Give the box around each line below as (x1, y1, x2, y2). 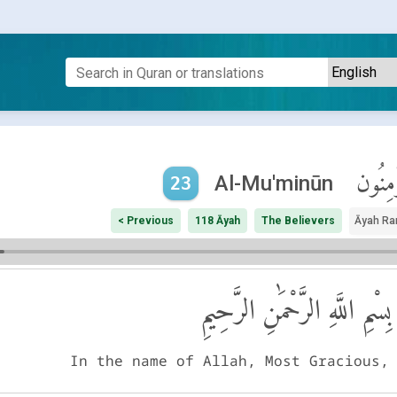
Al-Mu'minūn (214, 171, 333, 197)
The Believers (261, 214, 335, 228)
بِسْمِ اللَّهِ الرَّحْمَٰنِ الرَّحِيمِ (199, 292, 392, 325)
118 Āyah (194, 214, 240, 228)
